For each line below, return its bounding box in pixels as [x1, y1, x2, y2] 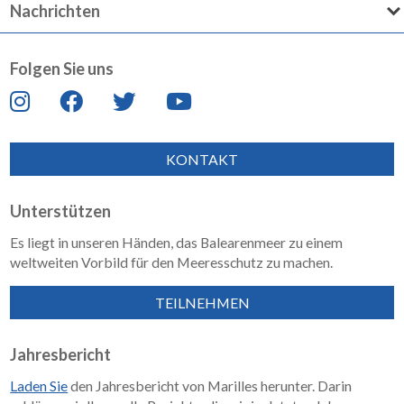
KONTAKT [166, 150, 238, 168]
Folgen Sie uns [10, 58, 115, 78]
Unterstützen [10, 200, 112, 221]
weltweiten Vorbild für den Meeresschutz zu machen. [10, 252, 334, 271]
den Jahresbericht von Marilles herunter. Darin [68, 377, 353, 395]
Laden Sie [10, 377, 69, 395]
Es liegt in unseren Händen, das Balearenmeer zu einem [10, 233, 344, 251]
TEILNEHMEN [154, 294, 250, 312]
